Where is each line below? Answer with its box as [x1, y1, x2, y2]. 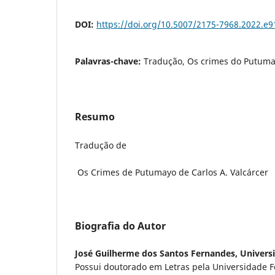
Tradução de [75, 139, 126, 152]
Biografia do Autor [75, 219, 166, 233]
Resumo [75, 110, 115, 124]
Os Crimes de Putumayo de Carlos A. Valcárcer [75, 166, 268, 179]
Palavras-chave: [75, 55, 144, 68]
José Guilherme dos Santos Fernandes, [75, 247, 240, 260]
